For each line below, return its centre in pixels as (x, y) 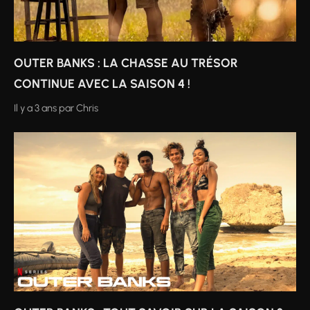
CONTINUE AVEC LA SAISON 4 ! (102, 84)
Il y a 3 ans (35, 108)
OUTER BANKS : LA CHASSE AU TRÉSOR (126, 63)
